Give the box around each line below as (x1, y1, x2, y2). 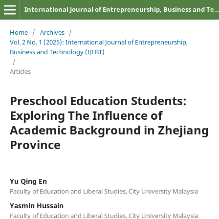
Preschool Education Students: (9, 92, 187, 109)
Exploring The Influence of (9, 107, 162, 123)
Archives (40, 27, 65, 37)
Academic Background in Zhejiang (9, 121, 209, 138)
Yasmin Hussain (9, 200, 64, 210)
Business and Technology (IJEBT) (9, 47, 105, 56)
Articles (9, 66, 31, 76)
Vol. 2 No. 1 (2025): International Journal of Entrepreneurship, (9, 37, 188, 46)
